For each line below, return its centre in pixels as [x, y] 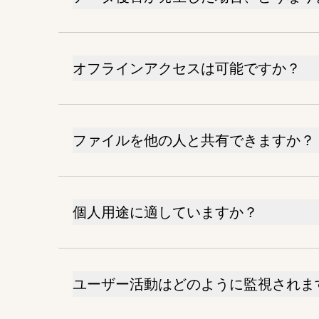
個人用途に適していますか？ [165, 212]
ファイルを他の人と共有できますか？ [194, 140]
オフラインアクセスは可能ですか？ [187, 68]
